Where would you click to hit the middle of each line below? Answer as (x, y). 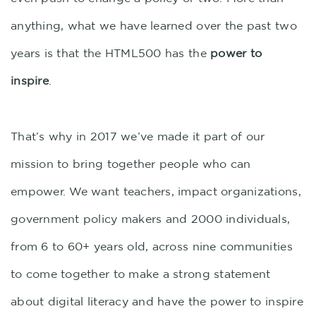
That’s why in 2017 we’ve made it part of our (138, 136)
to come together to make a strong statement (141, 274)
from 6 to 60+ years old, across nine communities (152, 246)
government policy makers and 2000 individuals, (151, 219)
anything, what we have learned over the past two (154, 25)
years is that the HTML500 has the (111, 53)
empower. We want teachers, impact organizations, (156, 191)
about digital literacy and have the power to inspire (157, 301)
